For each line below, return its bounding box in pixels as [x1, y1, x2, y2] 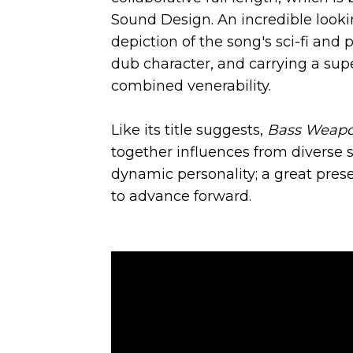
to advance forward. [110, 188, 251, 205]
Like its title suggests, [110, 121, 267, 139]
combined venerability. [110, 77, 271, 95]
